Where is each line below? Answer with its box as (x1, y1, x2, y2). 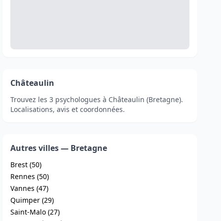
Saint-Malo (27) (10, 207, 60, 217)
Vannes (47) (10, 184, 49, 193)
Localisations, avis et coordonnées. (10, 105, 125, 114)
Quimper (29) (10, 195, 54, 205)
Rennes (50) (10, 172, 49, 181)
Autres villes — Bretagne (10, 143, 108, 153)
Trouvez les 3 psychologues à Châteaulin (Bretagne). (10, 95, 184, 104)
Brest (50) (10, 160, 42, 169)
